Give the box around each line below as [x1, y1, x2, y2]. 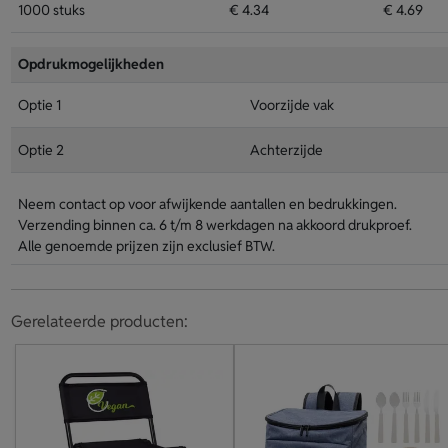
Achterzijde [249, 141, 323, 159]
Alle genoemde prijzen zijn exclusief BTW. [17, 237, 275, 255]
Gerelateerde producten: [10, 311, 188, 332]
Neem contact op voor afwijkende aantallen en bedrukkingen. [17, 195, 397, 213]
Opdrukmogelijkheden [17, 55, 164, 73]
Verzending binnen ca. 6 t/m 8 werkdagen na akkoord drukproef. [17, 216, 412, 234]
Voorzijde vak [249, 96, 334, 114]
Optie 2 [17, 141, 64, 159]
